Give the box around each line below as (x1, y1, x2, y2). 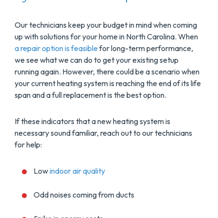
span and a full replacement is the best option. (15, 90, 166, 100)
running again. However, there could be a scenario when (15, 67, 200, 77)
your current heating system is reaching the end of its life (15, 78, 201, 89)
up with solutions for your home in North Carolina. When (15, 32, 198, 42)
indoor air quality (50, 166, 105, 176)
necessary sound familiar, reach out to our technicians (15, 128, 192, 138)
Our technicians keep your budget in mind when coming (15, 20, 197, 30)
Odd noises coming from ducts (34, 190, 134, 200)
